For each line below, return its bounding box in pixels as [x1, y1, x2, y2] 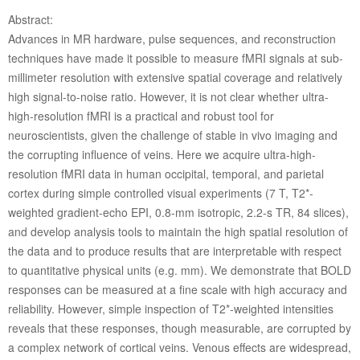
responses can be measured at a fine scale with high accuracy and [7, 281, 347, 298]
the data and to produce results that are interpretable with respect [7, 243, 342, 260]
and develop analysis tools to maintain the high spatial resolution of [7, 223, 348, 240]
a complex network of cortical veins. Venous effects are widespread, [7, 339, 351, 356]
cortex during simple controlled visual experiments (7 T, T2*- [7, 185, 313, 202]
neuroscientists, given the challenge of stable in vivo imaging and [7, 127, 337, 144]
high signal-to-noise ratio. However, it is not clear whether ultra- [7, 88, 329, 105]
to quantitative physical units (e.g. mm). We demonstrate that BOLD [7, 262, 351, 279]
